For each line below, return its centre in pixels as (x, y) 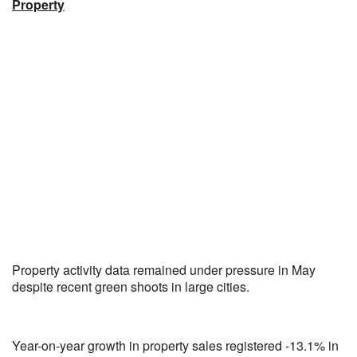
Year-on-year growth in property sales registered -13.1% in (175, 345)
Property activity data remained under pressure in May (164, 270)
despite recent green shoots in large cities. (131, 286)
